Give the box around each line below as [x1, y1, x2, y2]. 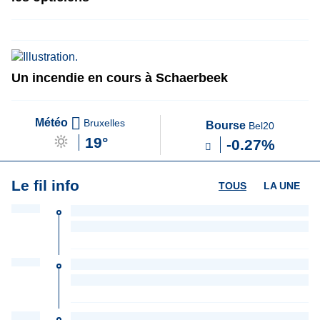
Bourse [206, 119, 249, 131]
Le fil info [11, 177, 79, 194]
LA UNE [264, 180, 300, 191]
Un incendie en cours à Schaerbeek [11, 71, 228, 85]
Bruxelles [80, 117, 125, 129]
